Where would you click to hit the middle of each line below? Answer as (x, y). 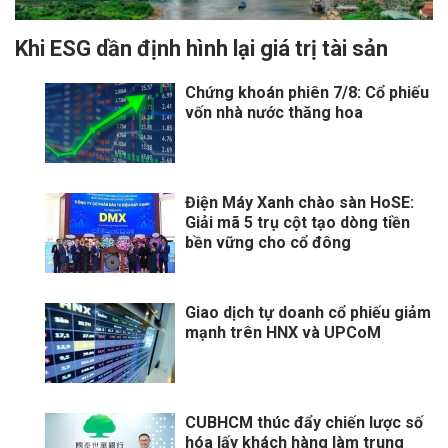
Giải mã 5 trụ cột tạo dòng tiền (297, 223)
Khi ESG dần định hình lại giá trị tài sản (201, 49)
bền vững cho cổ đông (268, 243)
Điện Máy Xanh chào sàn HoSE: (299, 203)
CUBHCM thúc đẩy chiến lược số (304, 423)
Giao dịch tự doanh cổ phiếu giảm (308, 313)
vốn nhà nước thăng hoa (274, 113)
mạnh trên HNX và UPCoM (283, 333)
